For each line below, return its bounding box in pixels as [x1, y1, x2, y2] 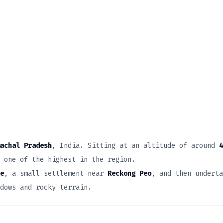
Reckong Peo [108, 169, 151, 179]
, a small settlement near [4, 169, 108, 179]
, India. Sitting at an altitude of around [52, 141, 219, 151]
